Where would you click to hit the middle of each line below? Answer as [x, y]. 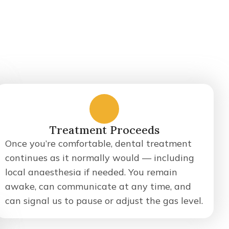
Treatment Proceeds [104, 130]
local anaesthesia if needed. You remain [91, 172]
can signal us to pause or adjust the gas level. [104, 201]
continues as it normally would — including [100, 158]
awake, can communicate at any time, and [98, 186]
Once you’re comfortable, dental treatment [98, 143]
